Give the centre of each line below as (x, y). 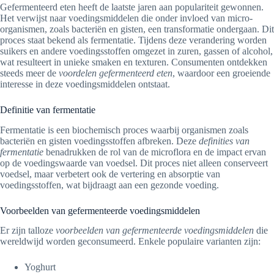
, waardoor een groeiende (221, 73)
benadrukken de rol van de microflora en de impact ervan (155, 152)
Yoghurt (40, 267)
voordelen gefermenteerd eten (116, 73)
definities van (224, 141)
